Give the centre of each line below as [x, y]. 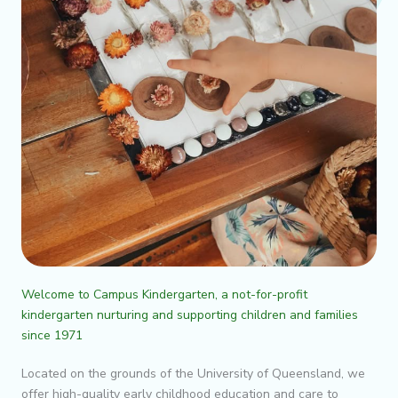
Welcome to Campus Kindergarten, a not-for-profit [164, 294]
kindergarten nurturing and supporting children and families [190, 314]
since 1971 [52, 335]
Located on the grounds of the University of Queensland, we [193, 373]
